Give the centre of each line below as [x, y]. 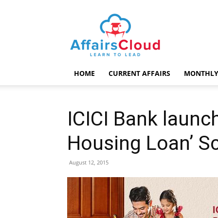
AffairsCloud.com [143, 18]
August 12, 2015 [89, 162]
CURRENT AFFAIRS [139, 73]
